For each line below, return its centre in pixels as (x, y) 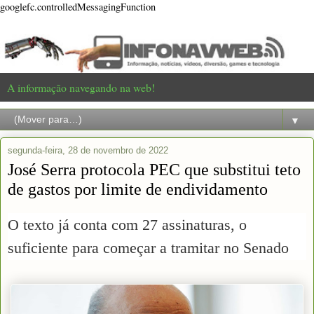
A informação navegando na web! (81, 87)
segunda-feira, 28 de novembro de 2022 (88, 150)
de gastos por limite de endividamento (138, 189)
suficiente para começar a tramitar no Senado (148, 247)
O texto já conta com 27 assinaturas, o (127, 224)
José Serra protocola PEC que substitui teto (154, 169)
